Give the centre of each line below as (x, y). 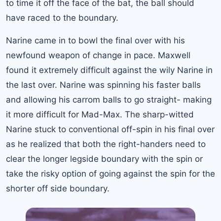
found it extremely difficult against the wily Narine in (109, 70)
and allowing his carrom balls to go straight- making (109, 99)
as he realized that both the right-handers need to (106, 144)
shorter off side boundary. (58, 188)
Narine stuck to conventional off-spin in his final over (110, 129)
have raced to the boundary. (62, 18)
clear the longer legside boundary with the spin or (104, 159)
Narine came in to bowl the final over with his (95, 40)
